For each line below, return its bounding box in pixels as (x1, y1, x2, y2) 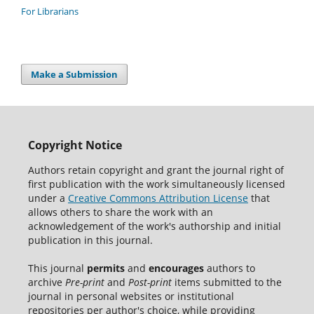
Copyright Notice (27, 137, 122, 153)
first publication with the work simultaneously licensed (27, 177, 285, 191)
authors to (203, 261, 255, 275)
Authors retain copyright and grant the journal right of (27, 163, 284, 177)
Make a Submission (31, 67, 118, 81)
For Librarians (21, 4, 78, 18)
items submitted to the (171, 275, 282, 289)
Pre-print (64, 275, 104, 289)
